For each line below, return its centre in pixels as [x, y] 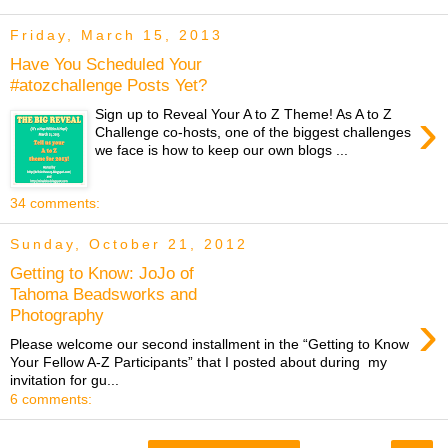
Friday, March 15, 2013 [116, 35]
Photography [57, 315]
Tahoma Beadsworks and [103, 294]
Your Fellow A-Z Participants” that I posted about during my [198, 361]
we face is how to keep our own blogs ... [222, 149]
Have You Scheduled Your [106, 64]
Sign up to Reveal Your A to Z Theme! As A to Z [244, 113]
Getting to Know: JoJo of [102, 273]
